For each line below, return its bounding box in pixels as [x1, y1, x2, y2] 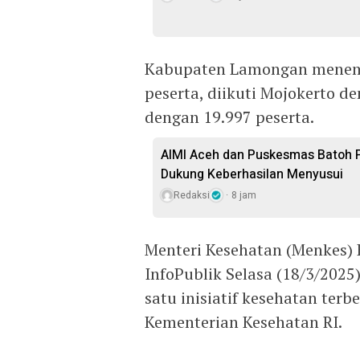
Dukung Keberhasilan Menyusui [161, 165, 343, 184]
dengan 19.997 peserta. [145, 106, 314, 128]
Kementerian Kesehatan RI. [145, 311, 342, 333]
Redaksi [174, 188, 210, 202]
